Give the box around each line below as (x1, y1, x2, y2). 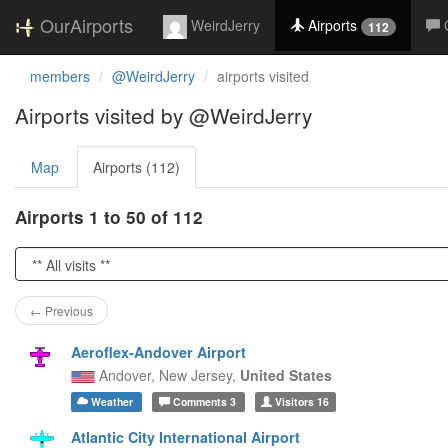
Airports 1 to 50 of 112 (15, 205, 203, 229)
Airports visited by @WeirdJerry (15, 100, 312, 130)
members (30, 66, 90, 86)
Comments (172, 394, 227, 409)
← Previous (30, 302, 93, 319)
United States (239, 365, 332, 385)
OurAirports (40, 12, 133, 38)
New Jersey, (158, 365, 240, 385)
